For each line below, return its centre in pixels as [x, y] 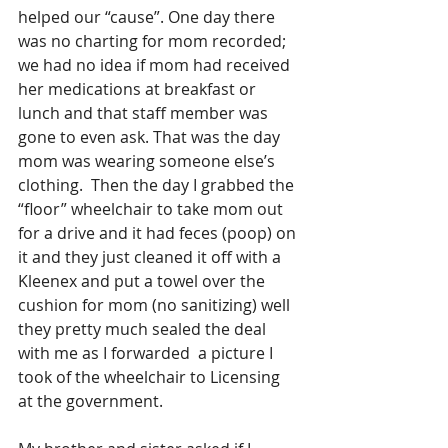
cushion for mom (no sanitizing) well [156, 305]
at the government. [90, 401]
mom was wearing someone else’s [148, 161]
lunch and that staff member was [145, 113]
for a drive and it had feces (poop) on [159, 233]
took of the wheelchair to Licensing [151, 377]
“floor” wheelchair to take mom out [152, 209]
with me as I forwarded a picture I [147, 353]
